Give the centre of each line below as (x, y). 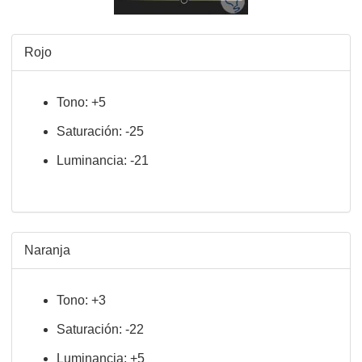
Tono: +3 (81, 300)
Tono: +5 (81, 102)
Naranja (47, 250)
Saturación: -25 (100, 131)
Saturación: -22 (100, 329)
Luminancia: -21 (103, 160)
